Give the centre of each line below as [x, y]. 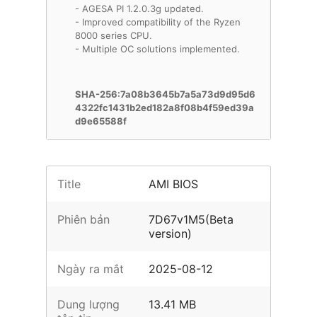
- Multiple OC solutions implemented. [157, 49]
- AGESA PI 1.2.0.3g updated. [139, 8]
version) [171, 234]
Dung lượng [88, 304]
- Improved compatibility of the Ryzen [158, 22]
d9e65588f [101, 121]
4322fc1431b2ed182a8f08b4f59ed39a [165, 108]
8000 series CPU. [114, 35]
